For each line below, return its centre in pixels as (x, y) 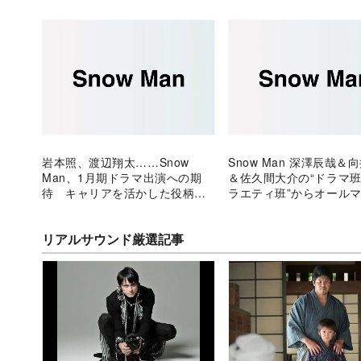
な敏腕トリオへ (269, 207)
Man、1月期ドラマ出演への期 (122, 177)
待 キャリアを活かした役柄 (118, 192)
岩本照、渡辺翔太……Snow (116, 162)
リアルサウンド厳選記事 (113, 239)
